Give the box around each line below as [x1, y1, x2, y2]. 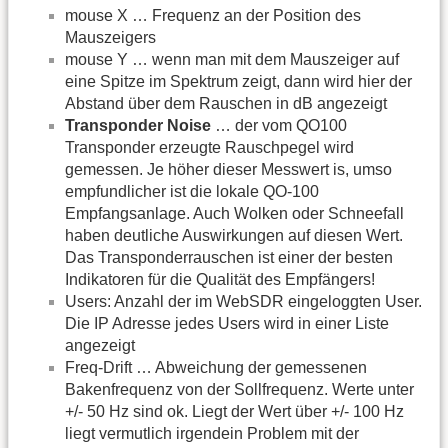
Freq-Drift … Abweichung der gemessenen [65, 358, 367, 376]
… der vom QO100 [211, 116, 347, 134]
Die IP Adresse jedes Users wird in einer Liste [65, 314, 389, 332]
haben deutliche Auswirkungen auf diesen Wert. [65, 226, 403, 244]
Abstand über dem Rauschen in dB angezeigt [65, 94, 387, 112]
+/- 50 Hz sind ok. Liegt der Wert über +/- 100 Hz [65, 402, 404, 420]
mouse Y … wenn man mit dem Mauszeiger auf [65, 50, 399, 68]
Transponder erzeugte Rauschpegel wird [65, 138, 354, 156]
